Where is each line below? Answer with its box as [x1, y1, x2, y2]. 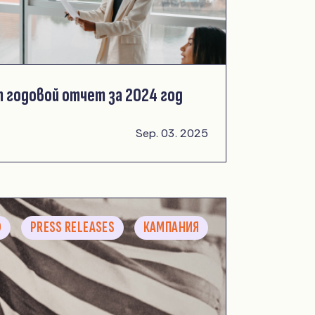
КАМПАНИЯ [143, 219, 200, 237]
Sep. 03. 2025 [136, 125, 209, 141]
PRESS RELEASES [30, 219, 115, 237]
